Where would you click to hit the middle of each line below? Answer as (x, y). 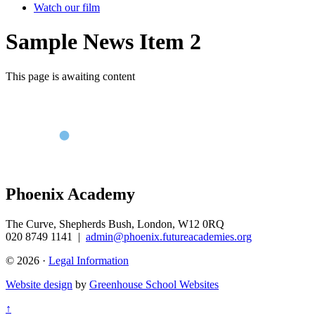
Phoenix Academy (70, 194)
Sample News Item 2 (103, 42)
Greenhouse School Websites (154, 285)
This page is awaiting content (70, 76)
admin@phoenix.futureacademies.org (169, 237)
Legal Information (89, 261)
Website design (39, 285)
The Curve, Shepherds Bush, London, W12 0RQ (115, 224)
